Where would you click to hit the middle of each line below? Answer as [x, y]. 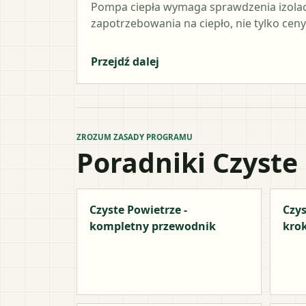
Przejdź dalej [125, 61]
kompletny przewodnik [153, 226]
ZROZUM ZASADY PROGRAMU [135, 137]
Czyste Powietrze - [138, 209]
